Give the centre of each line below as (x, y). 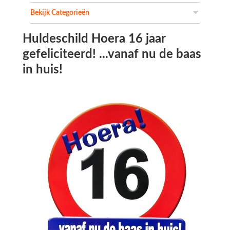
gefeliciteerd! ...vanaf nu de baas (112, 55)
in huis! (43, 70)
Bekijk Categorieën (60, 13)
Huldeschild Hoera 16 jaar (94, 39)
